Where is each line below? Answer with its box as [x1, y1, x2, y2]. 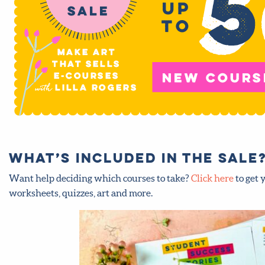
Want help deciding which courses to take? [9, 172, 191, 183]
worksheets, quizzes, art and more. [9, 187, 153, 198]
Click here [191, 172, 234, 183]
